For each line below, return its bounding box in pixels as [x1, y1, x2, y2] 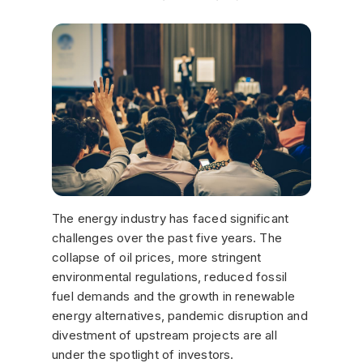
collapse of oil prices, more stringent [52, 249, 262, 265]
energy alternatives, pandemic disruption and [52, 307, 308, 323]
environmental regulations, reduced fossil [52, 268, 288, 284]
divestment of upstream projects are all [52, 327, 277, 343]
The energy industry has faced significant [52, 210, 289, 226]
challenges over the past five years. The [52, 229, 282, 246]
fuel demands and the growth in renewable [52, 288, 295, 304]
